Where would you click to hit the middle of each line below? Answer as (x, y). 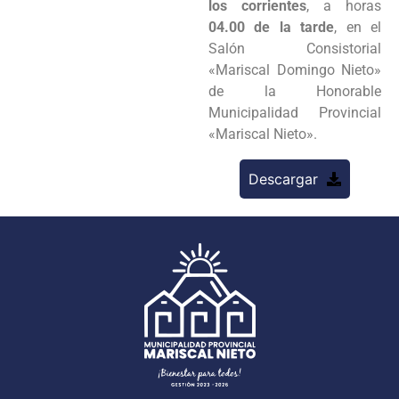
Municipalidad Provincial (295, 112)
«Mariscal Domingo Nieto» (295, 69)
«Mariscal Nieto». (263, 134)
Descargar (283, 179)
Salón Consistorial (295, 48)
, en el (358, 27)
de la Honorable (295, 91)
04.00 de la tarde (272, 27)
